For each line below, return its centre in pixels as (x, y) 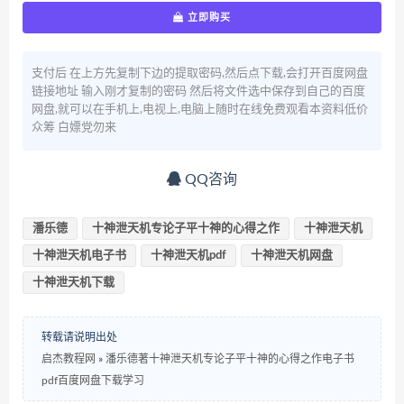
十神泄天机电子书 (79, 256)
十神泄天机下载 (73, 283)
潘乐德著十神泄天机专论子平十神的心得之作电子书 (230, 359)
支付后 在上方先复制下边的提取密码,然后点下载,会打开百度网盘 (200, 73)
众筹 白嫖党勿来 (75, 128)
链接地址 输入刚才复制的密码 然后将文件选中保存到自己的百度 (198, 92)
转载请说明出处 (79, 337)
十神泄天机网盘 (292, 256)
